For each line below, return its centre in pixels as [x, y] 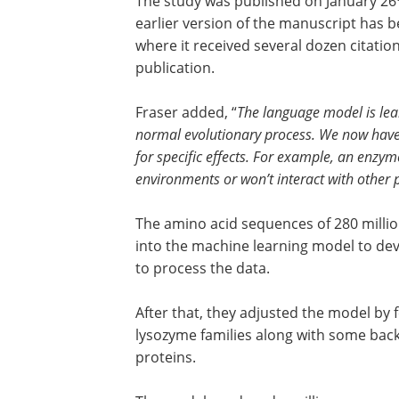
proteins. [166, 357]
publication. [175, 68]
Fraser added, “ [186, 112]
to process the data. [203, 268]
